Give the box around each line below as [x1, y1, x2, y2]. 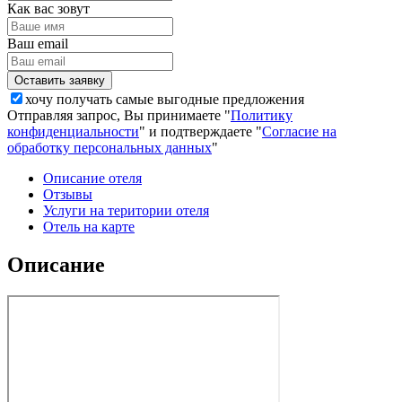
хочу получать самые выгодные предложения [25, 91, 304, 107]
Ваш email [7, 35, 68, 51]
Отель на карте [43, 218, 135, 234]
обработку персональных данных [7, 139, 212, 155]
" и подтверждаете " [139, 123, 262, 139]
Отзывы [43, 186, 92, 202]
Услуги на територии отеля [43, 202, 209, 218]
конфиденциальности [7, 123, 139, 139]
